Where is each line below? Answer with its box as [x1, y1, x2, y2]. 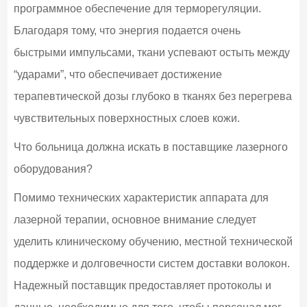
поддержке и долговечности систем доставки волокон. [13, 257, 290, 269]
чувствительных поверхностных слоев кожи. [13, 112, 240, 124]
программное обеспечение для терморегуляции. [13, 2, 261, 14]
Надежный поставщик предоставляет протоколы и [13, 279, 271, 291]
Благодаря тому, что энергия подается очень [13, 24, 241, 36]
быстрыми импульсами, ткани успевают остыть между [13, 46, 290, 58]
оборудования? [13, 162, 93, 175]
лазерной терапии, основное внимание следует [13, 213, 256, 225]
